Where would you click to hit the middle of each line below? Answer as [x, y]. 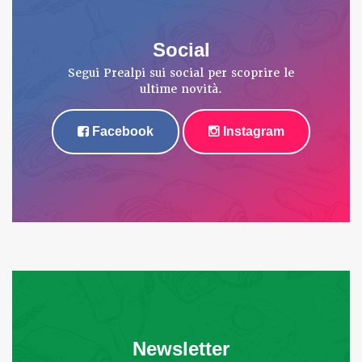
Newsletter [181, 348]
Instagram [252, 131]
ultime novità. [181, 88]
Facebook [121, 131]
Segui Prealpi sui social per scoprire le [181, 72]
